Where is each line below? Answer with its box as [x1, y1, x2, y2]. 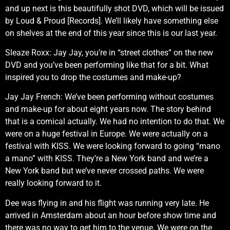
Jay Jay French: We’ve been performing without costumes [5, 92, 214, 102]
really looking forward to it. [5, 178, 102, 188]
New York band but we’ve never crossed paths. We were [5, 166, 204, 176]
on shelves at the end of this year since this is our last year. [5, 28, 217, 38]
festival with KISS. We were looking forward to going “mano [5, 141, 220, 151]
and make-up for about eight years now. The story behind [5, 104, 211, 114]
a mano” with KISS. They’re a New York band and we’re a [5, 154, 208, 164]
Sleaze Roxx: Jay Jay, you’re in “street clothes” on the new [5, 48, 213, 58]
